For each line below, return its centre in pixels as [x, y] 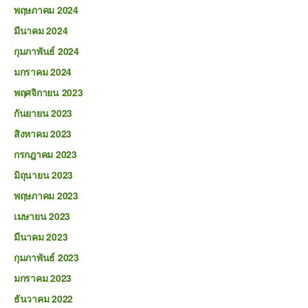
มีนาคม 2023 [41, 236]
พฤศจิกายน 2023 [48, 92]
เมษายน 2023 [42, 216]
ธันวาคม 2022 [44, 298]
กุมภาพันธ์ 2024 [46, 51]
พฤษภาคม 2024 [46, 10]
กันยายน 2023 [43, 113]
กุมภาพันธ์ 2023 [46, 257]
